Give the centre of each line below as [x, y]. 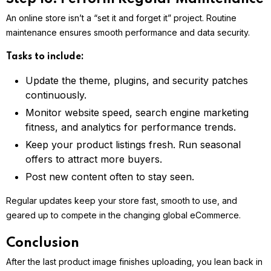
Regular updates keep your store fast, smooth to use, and [122, 201]
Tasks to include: [45, 57]
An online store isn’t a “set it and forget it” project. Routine [121, 18]
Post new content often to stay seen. [110, 177]
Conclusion [43, 243]
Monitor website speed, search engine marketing [137, 113]
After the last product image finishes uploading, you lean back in [134, 262]
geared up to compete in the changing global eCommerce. [123, 215]
